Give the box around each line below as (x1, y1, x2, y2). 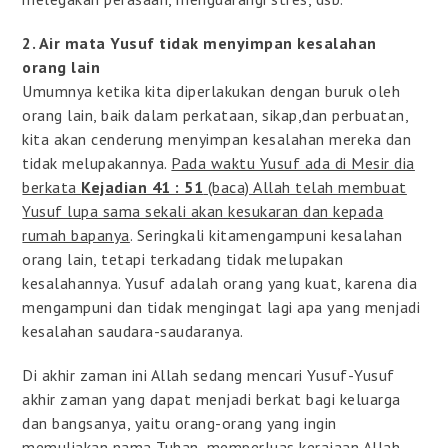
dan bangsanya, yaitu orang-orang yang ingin (22, 412, 337, 433)
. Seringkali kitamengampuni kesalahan (129, 224, 403, 245)
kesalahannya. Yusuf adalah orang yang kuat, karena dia (22, 272, 418, 293)
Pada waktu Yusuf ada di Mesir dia (171, 152, 415, 173)
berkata (22, 176, 82, 197)
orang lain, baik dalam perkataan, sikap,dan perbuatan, (22, 104, 409, 125)
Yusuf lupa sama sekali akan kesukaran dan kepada (22, 200, 384, 221)
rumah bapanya (22, 224, 130, 245)
